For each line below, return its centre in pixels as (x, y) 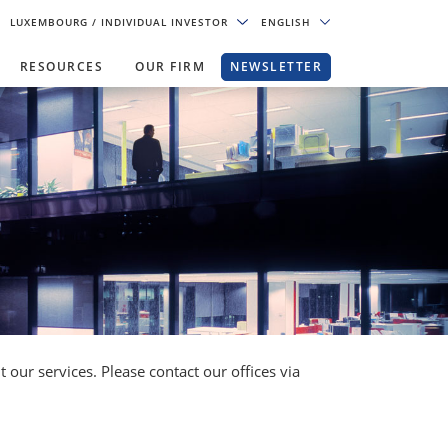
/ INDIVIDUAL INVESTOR (162, 22)
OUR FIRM (170, 66)
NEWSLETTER (276, 66)
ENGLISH (287, 22)
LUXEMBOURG (51, 22)
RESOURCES (61, 66)
